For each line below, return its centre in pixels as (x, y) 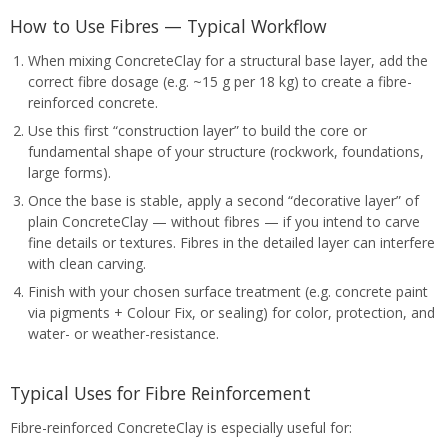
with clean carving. (86, 263)
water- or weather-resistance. (123, 333)
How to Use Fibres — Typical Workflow (168, 26)
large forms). (69, 172)
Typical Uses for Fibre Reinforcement (160, 393)
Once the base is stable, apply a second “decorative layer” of (223, 200)
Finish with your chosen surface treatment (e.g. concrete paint (227, 291)
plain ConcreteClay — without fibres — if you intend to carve (223, 221)
